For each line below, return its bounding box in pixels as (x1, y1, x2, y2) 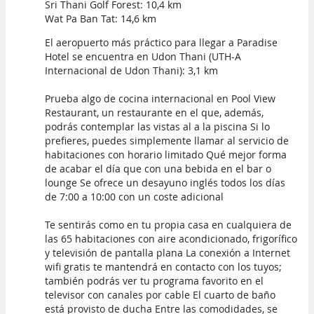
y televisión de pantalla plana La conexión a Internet (45, 246, 290, 260)
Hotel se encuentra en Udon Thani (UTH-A (45, 50, 241, 64)
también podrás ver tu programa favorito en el (45, 274, 264, 288)
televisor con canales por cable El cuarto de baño (45, 288, 275, 302)
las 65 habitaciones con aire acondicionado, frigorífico (45, 232, 297, 246)
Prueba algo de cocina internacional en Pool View (45, 92, 275, 106)
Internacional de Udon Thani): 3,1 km (45, 64, 218, 78)
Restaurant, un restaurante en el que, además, (45, 106, 264, 120)
